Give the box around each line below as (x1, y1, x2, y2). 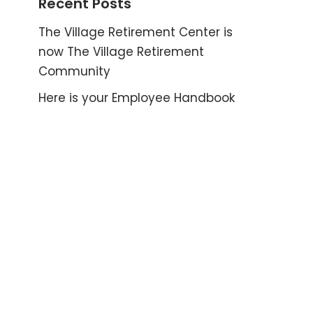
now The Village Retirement (38, 43, 204, 61)
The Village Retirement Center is (38, 24, 233, 41)
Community (38, 63, 110, 80)
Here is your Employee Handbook (38, 89, 235, 107)
